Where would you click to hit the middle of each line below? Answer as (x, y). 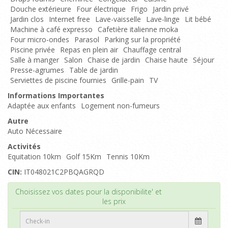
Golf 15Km (84, 156)
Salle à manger (35, 60)
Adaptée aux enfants (42, 106)
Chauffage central (152, 50)
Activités (24, 146)
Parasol (87, 39)
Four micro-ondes (40, 39)
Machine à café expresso (51, 29)
